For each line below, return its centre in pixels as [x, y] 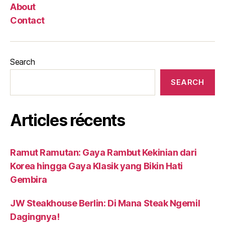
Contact [27, 20]
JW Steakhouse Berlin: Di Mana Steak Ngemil [105, 203]
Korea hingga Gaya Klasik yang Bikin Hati [96, 166]
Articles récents [68, 120]
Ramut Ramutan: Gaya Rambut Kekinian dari [103, 152]
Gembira [29, 179]
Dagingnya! [35, 216]
